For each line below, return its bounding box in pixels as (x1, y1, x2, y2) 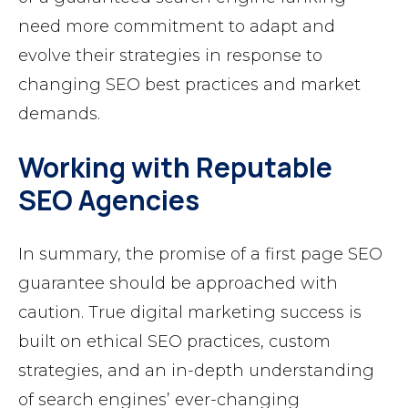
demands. (18, 104, 100, 125)
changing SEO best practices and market (18, 75, 361, 96)
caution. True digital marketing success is (18, 302, 362, 323)
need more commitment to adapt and (18, 16, 335, 37)
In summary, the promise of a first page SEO (18, 244, 382, 265)
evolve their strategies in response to (18, 46, 322, 66)
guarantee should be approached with (18, 273, 338, 294)
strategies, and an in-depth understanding (18, 361, 374, 382)
